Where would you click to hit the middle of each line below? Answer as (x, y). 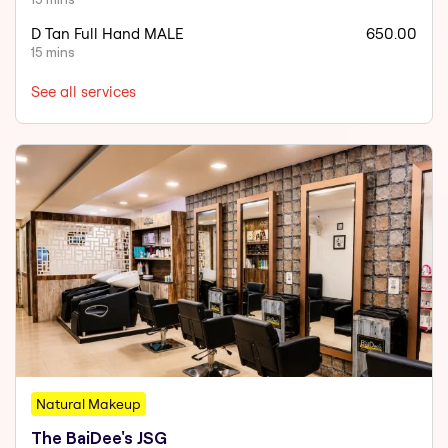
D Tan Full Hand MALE (108, 33)
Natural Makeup (89, 404)
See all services (84, 91)
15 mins (53, 51)
